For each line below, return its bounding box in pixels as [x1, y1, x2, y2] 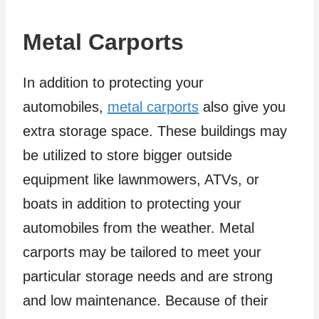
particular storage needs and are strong [23, 268, 273, 285]
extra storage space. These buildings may [23, 123, 287, 140]
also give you [199, 99, 286, 115]
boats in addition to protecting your [23, 196, 241, 212]
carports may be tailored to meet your [23, 244, 261, 261]
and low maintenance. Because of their [23, 293, 268, 309]
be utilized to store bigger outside [23, 147, 232, 164]
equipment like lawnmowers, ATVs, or [23, 172, 259, 188]
